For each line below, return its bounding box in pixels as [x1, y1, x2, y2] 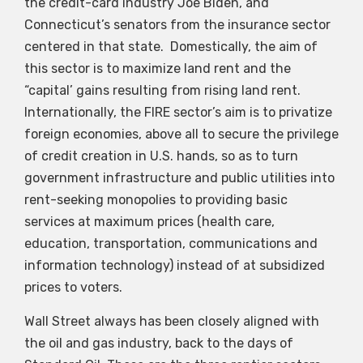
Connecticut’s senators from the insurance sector [24, 17, 331, 33]
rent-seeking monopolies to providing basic [24, 192, 288, 208]
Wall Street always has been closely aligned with [24, 313, 319, 329]
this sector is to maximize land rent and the [24, 61, 291, 77]
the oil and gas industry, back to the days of [24, 335, 293, 351]
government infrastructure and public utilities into [24, 170, 335, 186]
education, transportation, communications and [24, 236, 318, 252]
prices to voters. [24, 280, 122, 296]
